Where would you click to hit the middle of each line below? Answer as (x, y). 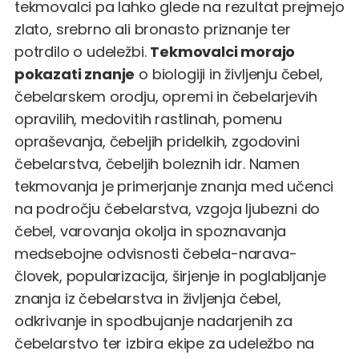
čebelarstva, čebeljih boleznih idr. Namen (157, 164)
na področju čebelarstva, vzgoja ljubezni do (167, 209)
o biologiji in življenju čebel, (229, 74)
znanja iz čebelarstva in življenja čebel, (148, 298)
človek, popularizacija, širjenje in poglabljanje (170, 276)
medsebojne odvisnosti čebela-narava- (156, 254)
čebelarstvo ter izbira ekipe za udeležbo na (165, 343)
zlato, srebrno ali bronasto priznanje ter (153, 29)
